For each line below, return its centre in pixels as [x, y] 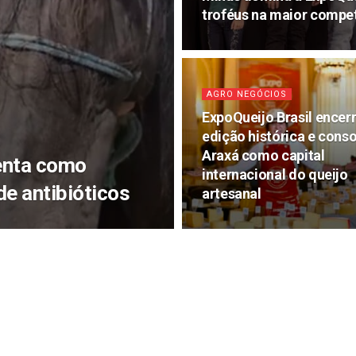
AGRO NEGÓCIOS [247, 94]
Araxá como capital [263, 155]
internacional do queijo [275, 174]
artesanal [232, 193]
